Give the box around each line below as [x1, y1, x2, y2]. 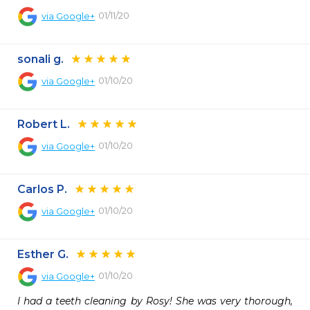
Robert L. [17, 118, 70, 131]
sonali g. [17, 53, 64, 66]
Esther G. [17, 248, 69, 261]
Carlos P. [17, 183, 67, 196]
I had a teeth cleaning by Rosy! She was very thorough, [17, 295, 293, 307]
